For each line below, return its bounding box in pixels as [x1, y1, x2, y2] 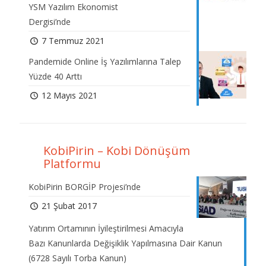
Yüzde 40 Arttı [28, 71, 82, 83]
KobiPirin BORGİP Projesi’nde [28, 181, 141, 193]
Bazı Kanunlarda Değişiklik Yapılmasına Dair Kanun [28, 237, 222, 249]
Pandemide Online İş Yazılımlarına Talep [28, 56, 181, 68]
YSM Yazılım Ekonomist [28, 1, 118, 13]
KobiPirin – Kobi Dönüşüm [43, 142, 190, 159]
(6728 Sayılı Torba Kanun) [28, 252, 126, 264]
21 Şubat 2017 [41, 200, 97, 212]
